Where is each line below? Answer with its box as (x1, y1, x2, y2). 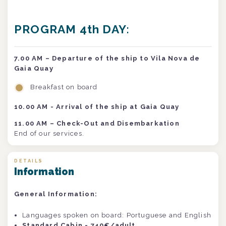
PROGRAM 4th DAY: (14, 22, 130, 36)
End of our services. (14, 130, 87, 138)
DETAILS (14, 158, 43, 164)
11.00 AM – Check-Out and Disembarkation (14, 120, 180, 128)
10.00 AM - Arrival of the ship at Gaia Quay (14, 103, 180, 111)
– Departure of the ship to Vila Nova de (45, 54, 200, 62)
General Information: (14, 190, 100, 198)
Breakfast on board (30, 83, 98, 91)
